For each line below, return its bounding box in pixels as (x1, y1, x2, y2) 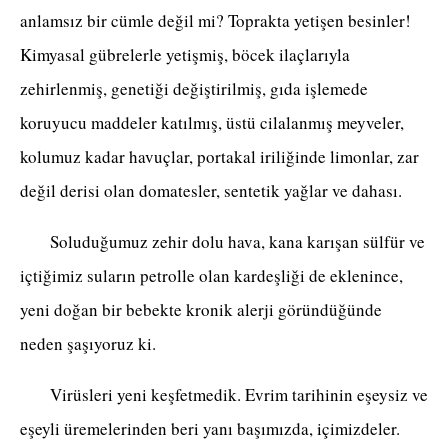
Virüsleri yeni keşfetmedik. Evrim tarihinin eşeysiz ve (20, 383, 428, 407)
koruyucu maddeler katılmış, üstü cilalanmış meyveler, (20, 111, 404, 135)
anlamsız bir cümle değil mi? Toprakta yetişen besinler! (20, 9, 411, 33)
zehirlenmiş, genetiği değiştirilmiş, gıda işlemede (20, 77, 368, 101)
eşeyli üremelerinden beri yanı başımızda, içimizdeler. (20, 417, 400, 441)
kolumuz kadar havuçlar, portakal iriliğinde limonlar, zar (20, 145, 419, 169)
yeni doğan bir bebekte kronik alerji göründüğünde (20, 298, 382, 322)
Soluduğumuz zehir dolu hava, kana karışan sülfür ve (20, 230, 425, 254)
